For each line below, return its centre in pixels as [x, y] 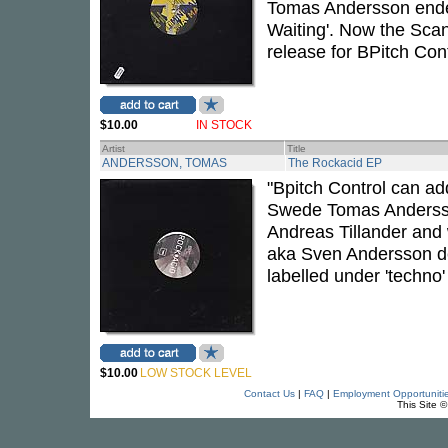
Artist [113, 148]
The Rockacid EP [335, 163]
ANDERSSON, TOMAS [164, 163]
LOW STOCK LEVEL [196, 373]
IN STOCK [224, 125]
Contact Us [269, 393]
